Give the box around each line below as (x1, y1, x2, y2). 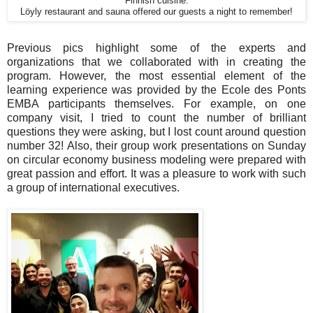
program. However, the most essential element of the (7, 70, 306, 82)
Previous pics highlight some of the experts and (7, 42, 306, 54)
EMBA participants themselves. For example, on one (7, 98, 306, 110)
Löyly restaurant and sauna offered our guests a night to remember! (20, 6, 293, 17)
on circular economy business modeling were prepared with (7, 154, 306, 166)
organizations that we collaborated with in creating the (7, 56, 306, 68)
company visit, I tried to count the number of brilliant (7, 112, 306, 124)
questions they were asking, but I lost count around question (7, 126, 306, 138)
